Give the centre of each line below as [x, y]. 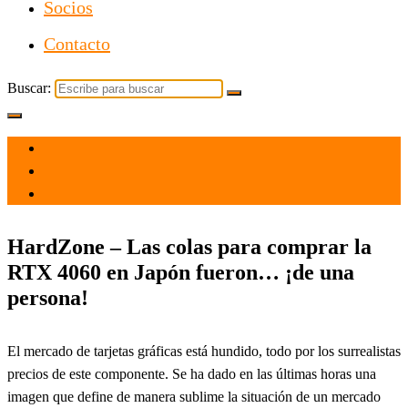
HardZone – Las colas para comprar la [189, 246]
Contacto [77, 44]
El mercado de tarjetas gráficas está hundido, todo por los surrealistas [204, 351]
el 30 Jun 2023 [86, 148]
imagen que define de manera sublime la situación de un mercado [194, 396]
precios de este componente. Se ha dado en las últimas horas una [192, 373]
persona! [48, 297]
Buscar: [29, 88]
